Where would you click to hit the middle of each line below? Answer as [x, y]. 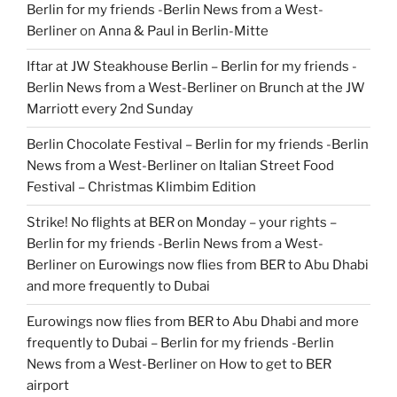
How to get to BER [275, 365]
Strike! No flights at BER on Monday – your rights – [182, 223]
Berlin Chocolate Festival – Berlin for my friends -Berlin [198, 145]
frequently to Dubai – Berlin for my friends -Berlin [180, 343]
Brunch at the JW [312, 88]
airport [48, 386]
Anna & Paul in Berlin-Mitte [183, 31]
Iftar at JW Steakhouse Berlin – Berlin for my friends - [192, 67]
